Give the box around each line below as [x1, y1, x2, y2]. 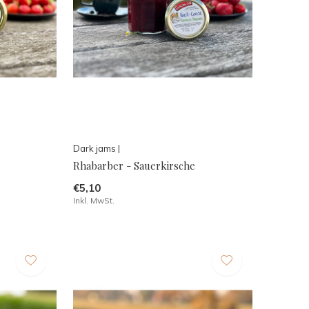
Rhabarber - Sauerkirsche [72, 158, 195, 172]
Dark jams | [72, 142, 120, 154]
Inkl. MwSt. [72, 195, 114, 206]
